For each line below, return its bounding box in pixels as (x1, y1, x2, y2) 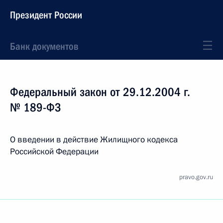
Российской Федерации (10, 146, 99, 157)
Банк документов (10, 40, 78, 52)
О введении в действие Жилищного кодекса (10, 134, 178, 145)
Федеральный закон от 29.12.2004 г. (10, 85, 190, 99)
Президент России (10, 9, 82, 21)
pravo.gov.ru (179, 173, 213, 182)
